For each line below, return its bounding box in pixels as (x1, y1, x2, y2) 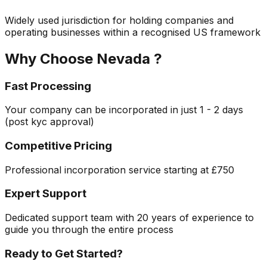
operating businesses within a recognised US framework (5, 26, 260, 38)
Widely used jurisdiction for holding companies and (5, 14, 234, 26)
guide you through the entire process (5, 223, 173, 236)
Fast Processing (5, 79, 91, 93)
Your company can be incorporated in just (5, 104, 200, 116)
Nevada (97, 49, 154, 67)
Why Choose (5, 49, 97, 67)
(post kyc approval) (5, 116, 94, 128)
